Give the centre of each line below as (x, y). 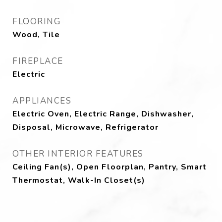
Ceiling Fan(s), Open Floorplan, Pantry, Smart (110, 167)
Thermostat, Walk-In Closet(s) (79, 180)
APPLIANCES (42, 101)
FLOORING (36, 22)
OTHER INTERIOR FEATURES (78, 154)
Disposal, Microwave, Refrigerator (85, 127)
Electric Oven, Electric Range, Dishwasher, (103, 114)
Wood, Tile (36, 35)
